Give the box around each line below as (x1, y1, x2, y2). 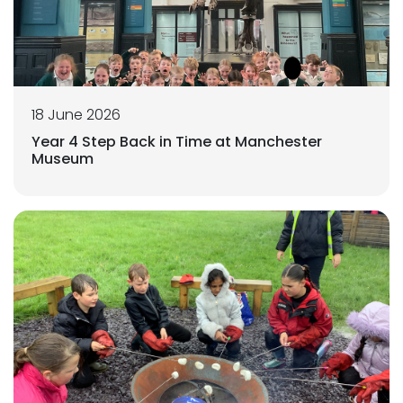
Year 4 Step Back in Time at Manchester (31, 131, 322, 153)
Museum (31, 148, 94, 170)
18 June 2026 (31, 104, 121, 126)
